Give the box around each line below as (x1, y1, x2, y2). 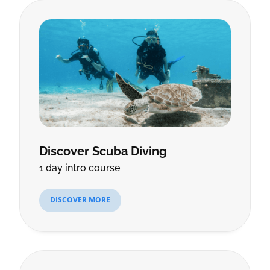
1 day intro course (39, 162, 120, 174)
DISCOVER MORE (50, 195, 110, 206)
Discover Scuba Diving (39, 143, 167, 159)
